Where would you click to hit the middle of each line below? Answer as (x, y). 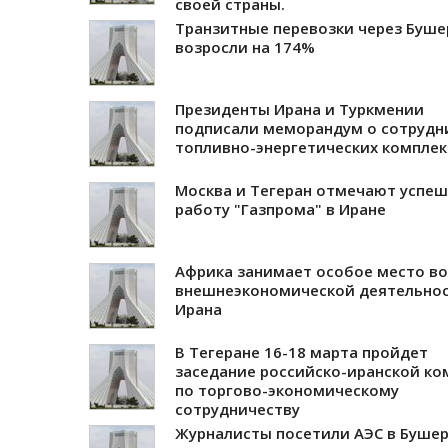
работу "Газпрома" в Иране (280, 208)
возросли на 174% (245, 46)
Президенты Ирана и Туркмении (299, 108)
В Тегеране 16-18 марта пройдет (301, 351)
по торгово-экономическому (287, 389)
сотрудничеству (237, 408)
